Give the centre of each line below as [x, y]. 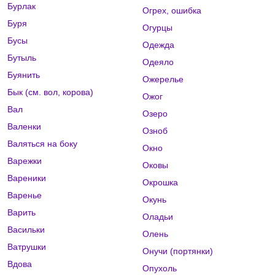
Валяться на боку [42, 144]
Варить [21, 213]
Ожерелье [163, 79]
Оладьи [157, 217]
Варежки [25, 161]
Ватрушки [27, 247]
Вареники [27, 178]
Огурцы [157, 28]
